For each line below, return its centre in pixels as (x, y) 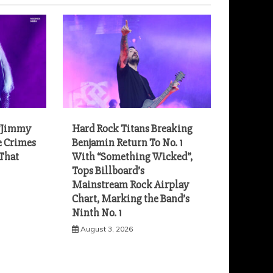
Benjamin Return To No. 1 (128, 142)
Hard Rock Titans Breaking (133, 128)
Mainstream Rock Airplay (131, 184)
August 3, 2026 (107, 229)
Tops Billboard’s (108, 170)
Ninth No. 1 (97, 212)
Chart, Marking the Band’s (131, 198)
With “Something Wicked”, (133, 156)
